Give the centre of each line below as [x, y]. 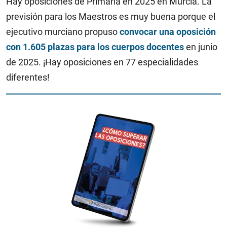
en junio [201, 47]
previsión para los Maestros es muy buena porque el [111, 16]
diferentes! [28, 77]
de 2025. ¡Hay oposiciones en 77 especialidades [102, 62]
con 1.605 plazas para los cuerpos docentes [95, 47]
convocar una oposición [168, 31]
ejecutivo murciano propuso [63, 31]
